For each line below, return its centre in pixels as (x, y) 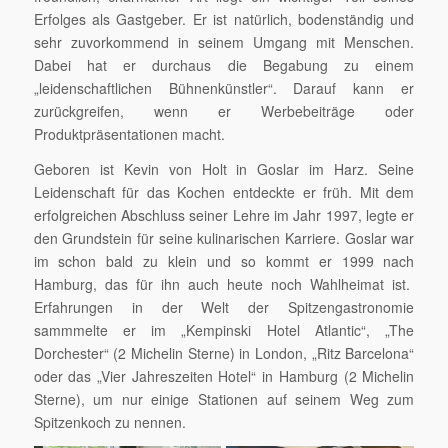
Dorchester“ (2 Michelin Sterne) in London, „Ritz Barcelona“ (224, 352)
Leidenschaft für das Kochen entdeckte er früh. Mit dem (224, 191)
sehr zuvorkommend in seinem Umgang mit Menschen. (224, 41)
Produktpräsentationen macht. (129, 133)
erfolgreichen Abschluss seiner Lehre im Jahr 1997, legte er (224, 214)
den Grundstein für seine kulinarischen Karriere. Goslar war (224, 237)
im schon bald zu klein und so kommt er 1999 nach (224, 260)
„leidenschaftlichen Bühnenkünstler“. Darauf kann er (224, 87)
